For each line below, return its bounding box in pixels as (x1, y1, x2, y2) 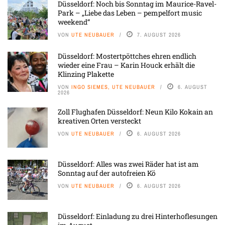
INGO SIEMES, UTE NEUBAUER (71, 83, 155, 91)
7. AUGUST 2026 (137, 31, 181, 39)
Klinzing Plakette (58, 69, 114, 79)
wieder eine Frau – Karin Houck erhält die (58, 60, 195, 70)
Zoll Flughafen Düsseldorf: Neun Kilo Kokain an (58, 107, 213, 117)
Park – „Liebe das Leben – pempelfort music (58, 8, 202, 18)
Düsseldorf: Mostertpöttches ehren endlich (58, 51, 196, 61)
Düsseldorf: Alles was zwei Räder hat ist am (58, 159, 199, 169)
